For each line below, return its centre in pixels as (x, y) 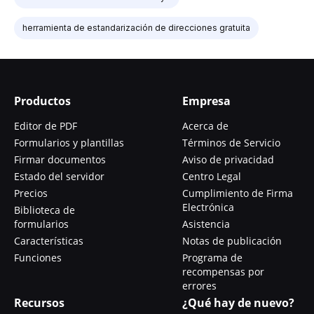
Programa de (212, 257)
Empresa (206, 101)
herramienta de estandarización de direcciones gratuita (136, 27)
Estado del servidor (59, 176)
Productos (42, 101)
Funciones (38, 257)
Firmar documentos (60, 159)
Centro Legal (212, 176)
